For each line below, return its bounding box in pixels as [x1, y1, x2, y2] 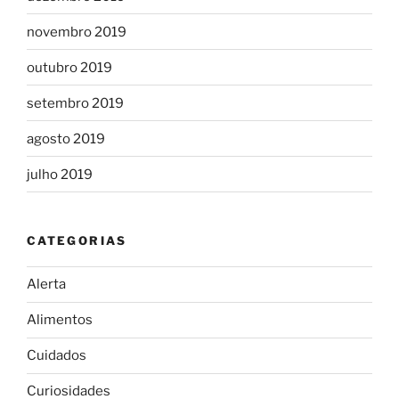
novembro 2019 [27, 23, 126, 40]
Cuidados [27, 347, 86, 364]
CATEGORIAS [27, 233, 127, 248]
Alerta [27, 276, 66, 293]
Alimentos [27, 312, 93, 329]
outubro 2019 [27, 59, 112, 76]
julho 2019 [27, 166, 93, 183]
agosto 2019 [27, 130, 105, 147]
